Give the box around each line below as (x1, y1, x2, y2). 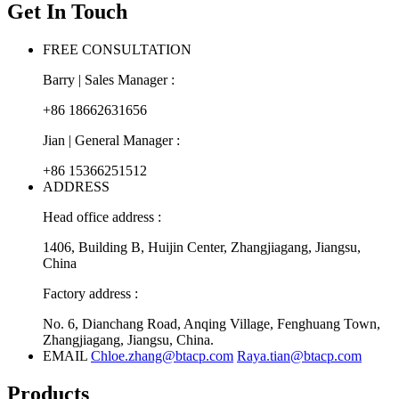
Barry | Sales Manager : (43, 71, 175, 87)
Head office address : (43, 208, 161, 224)
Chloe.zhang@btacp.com (91, 347, 233, 363)
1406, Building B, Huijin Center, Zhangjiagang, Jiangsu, (43, 239, 361, 255)
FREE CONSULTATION (43, 41, 191, 57)
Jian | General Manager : (43, 132, 180, 148)
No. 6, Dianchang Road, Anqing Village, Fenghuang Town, (43, 315, 380, 331)
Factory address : (43, 285, 138, 301)
